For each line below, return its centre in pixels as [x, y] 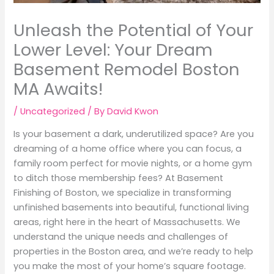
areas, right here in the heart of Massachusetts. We [127, 222]
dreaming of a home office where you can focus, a [128, 149]
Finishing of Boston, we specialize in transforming [123, 193]
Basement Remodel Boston [127, 69]
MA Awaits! [58, 89]
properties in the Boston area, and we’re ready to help [134, 252]
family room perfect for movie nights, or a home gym [133, 164]
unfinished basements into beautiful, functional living [131, 208]
